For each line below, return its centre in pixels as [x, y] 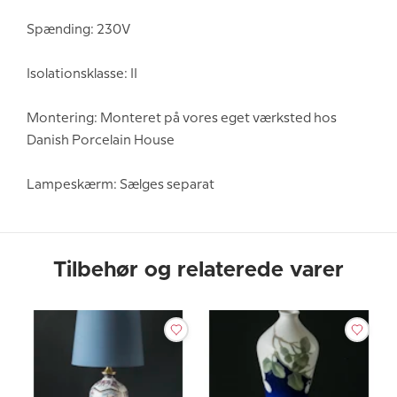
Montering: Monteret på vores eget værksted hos [182, 118]
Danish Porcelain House [101, 140]
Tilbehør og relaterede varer [198, 270]
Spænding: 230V [79, 30]
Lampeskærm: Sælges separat [121, 185]
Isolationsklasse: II [82, 74]
